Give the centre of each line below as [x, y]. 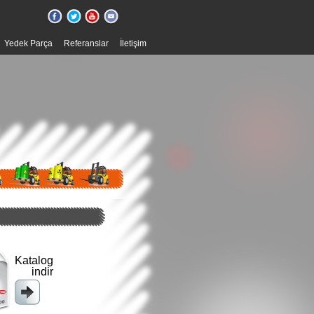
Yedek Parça [28, 43]
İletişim [133, 43]
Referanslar [86, 43]
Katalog [34, 260]
